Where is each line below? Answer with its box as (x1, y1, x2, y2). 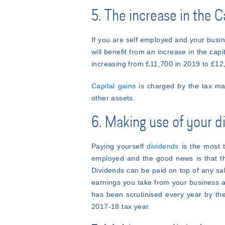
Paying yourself (91, 142, 147, 150)
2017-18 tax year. (91, 202, 151, 210)
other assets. (91, 94, 136, 102)
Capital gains (91, 82, 136, 90)
